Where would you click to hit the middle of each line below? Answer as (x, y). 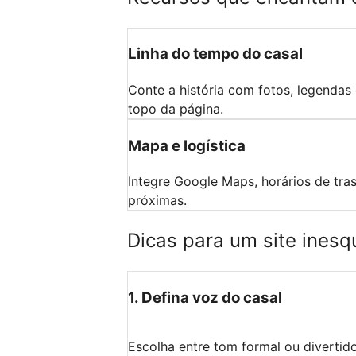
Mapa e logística (187, 145)
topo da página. (176, 108)
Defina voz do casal (212, 297)
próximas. (157, 201)
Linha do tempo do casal (215, 54)
